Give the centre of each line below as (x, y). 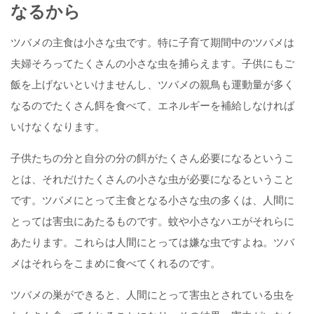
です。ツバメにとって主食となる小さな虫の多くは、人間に (152, 200)
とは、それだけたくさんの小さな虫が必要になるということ (152, 179)
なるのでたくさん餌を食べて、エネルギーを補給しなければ (152, 105)
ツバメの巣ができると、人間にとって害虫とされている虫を (152, 294)
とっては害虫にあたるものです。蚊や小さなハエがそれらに (152, 221)
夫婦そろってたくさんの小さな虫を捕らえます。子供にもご (152, 63)
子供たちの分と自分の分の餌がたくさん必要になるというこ (152, 158)
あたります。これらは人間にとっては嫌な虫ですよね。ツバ (152, 242)
